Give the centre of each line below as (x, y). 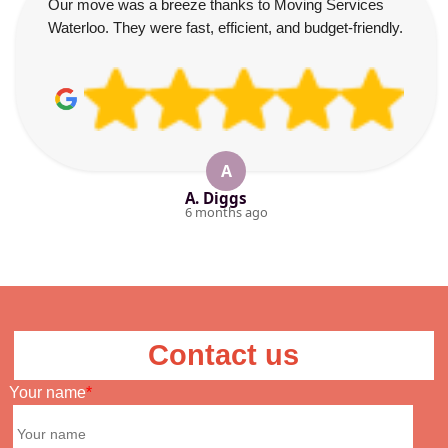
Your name (47, 392)
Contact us (224, 355)
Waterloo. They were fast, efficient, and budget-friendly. (225, 27)
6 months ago (226, 212)
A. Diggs (215, 198)
